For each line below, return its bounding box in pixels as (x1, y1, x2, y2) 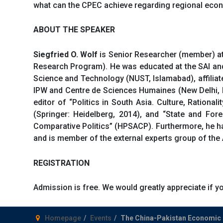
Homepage (45, 214, 81, 222)
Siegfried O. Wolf (33, 49, 98, 59)
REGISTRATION (33, 158, 90, 168)
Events (90, 214, 111, 222)
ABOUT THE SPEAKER (33, 25, 115, 35)
